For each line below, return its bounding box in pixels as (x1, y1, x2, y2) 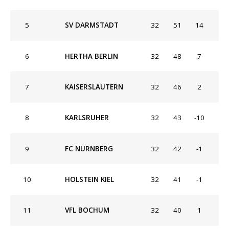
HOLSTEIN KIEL (65, 175, 114, 185)
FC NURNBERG (65, 144, 113, 153)
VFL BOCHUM (65, 205, 109, 215)
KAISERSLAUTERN (65, 82, 123, 91)
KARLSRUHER (65, 113, 109, 123)
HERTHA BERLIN (65, 51, 118, 61)
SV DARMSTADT (65, 20, 119, 30)
